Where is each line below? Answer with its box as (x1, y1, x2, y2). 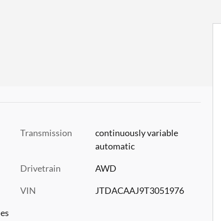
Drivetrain (20, 162, 61, 174)
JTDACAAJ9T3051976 (95, 184, 184, 196)
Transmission (20, 127, 72, 138)
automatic (95, 140, 135, 151)
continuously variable (95, 127, 178, 138)
